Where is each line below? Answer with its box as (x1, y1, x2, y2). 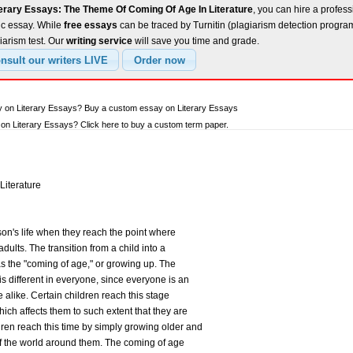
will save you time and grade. (132, 35, 259, 47)
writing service (66, 35, 132, 47)
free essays (64, 20, 117, 32)
